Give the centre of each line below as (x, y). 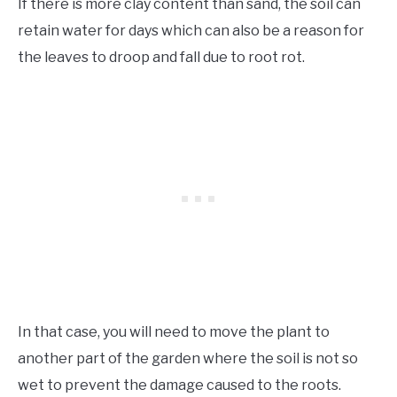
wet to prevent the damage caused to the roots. (181, 385)
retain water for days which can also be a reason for (191, 31)
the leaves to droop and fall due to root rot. (161, 58)
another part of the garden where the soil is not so (188, 359)
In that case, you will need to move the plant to (174, 332)
